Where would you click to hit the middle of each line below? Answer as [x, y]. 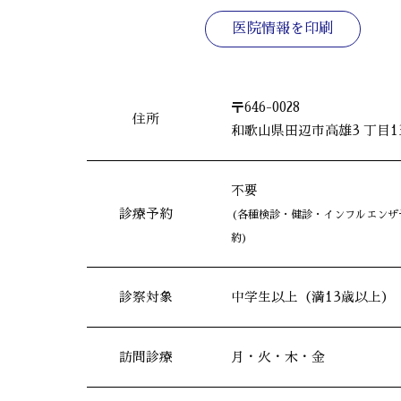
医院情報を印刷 [282, 29]
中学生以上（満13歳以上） [313, 298]
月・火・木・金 [278, 358]
